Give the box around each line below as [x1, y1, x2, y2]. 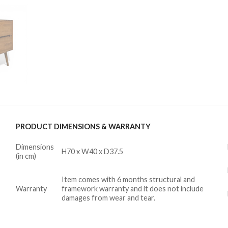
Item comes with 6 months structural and [61, 175, 195, 184]
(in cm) [15, 151, 36, 160]
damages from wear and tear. [61, 193, 155, 202]
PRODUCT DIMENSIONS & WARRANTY [15, 122, 151, 131]
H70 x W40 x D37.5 [61, 147, 123, 156]
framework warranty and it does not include [61, 184, 204, 193]
